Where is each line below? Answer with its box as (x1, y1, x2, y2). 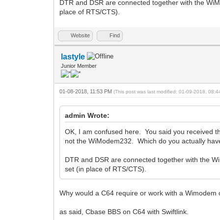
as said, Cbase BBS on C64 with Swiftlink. (59, 207, 189, 216)
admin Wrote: (65, 111, 110, 119)
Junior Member (61, 62, 97, 69)
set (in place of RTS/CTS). (65, 165, 147, 173)
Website (71, 32, 90, 38)
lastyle (61, 52, 85, 61)
